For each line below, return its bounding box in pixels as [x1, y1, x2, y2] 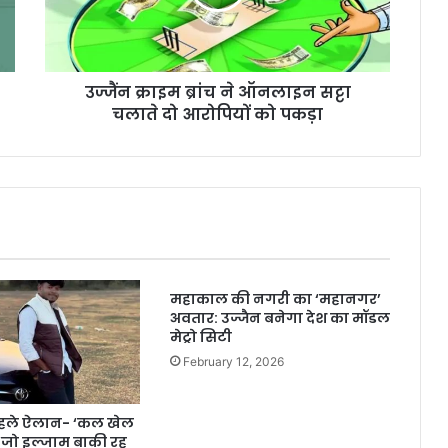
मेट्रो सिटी [169, 326, 232, 347]
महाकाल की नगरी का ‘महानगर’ [169, 288, 381, 309]
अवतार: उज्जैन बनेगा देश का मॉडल [169, 307, 390, 328]
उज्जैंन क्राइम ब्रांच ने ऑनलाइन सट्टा [84, 80, 351, 104]
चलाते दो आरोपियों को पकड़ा [112, 102, 323, 126]
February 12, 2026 [182, 353, 284, 369]
